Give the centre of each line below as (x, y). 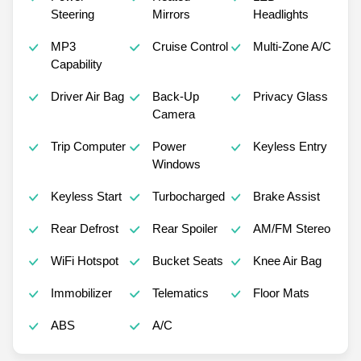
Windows (176, 164)
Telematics (180, 293)
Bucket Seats (187, 261)
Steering (73, 15)
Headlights (281, 15)
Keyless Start (87, 197)
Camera (173, 114)
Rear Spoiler (185, 229)
